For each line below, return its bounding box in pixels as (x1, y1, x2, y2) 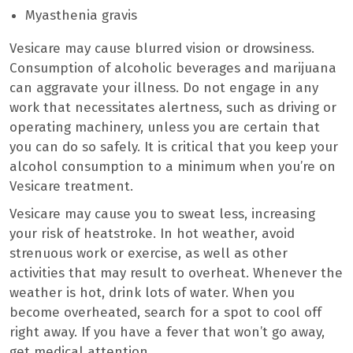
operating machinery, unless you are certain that (9, 118, 320, 136)
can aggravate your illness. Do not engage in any (9, 79, 318, 96)
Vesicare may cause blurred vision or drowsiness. (9, 39, 314, 57)
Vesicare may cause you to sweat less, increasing (9, 205, 315, 222)
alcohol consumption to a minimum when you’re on (9, 158, 336, 175)
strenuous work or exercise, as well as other (9, 244, 288, 262)
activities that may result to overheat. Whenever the (9, 264, 343, 281)
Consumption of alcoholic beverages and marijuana (9, 59, 336, 76)
